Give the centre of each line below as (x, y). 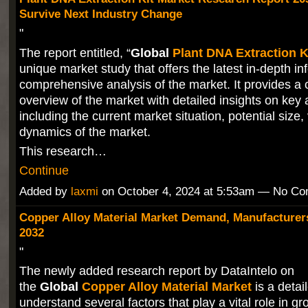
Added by (45, 192)
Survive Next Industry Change (100, 14)
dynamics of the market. (85, 131)
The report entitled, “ (75, 52)
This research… (63, 151)
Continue (44, 170)
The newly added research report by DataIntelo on (156, 271)
